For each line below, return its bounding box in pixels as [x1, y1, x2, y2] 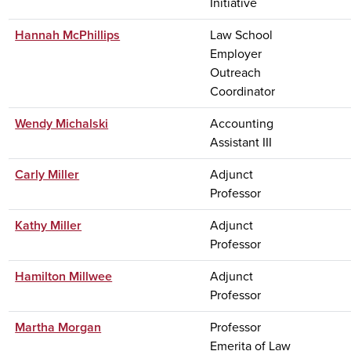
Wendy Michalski [15, 114, 109, 132]
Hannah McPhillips [15, 25, 121, 44]
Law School [210, 25, 273, 44]
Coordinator [210, 81, 276, 100]
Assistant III [210, 132, 273, 151]
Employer [210, 44, 262, 63]
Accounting [210, 114, 274, 132]
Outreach [210, 63, 262, 81]
